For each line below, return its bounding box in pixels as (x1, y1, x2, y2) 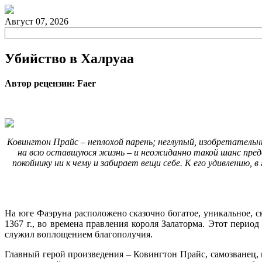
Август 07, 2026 (5, 16, 68, 26)
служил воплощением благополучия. (5, 229, 153, 239)
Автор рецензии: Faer (5, 78, 96, 88)
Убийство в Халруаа (5, 50, 134, 66)
